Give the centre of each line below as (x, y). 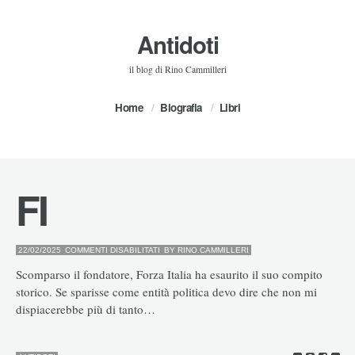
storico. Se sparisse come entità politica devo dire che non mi (166, 291)
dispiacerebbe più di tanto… (86, 309)
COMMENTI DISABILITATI (113, 250)
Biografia (181, 107)
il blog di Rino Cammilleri (177, 69)
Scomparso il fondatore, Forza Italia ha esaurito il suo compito (169, 274)
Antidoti (177, 44)
